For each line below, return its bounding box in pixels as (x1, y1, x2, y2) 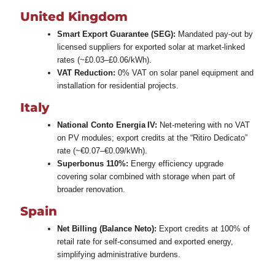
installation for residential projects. (56, 80, 179, 90)
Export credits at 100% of (156, 223, 250, 233)
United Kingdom (20, 9, 128, 24)
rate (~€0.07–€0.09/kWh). (56, 145, 147, 155)
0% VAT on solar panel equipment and (115, 68, 254, 77)
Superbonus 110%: (56, 158, 128, 168)
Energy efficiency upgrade (128, 158, 223, 168)
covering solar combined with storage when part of (56, 171, 235, 181)
